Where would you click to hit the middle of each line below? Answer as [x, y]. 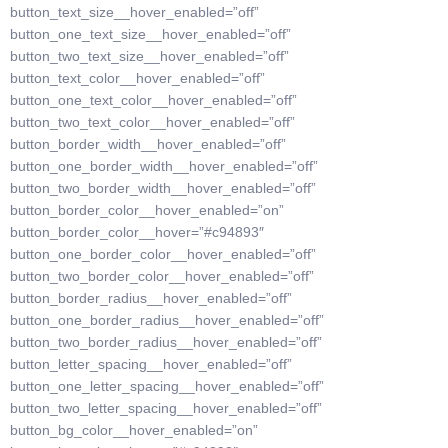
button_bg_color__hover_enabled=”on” [134, 430]
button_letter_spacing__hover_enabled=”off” [151, 364]
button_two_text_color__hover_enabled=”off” [152, 122]
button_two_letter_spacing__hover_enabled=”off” [166, 408]
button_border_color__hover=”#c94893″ [137, 232]
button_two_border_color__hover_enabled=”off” [162, 276]
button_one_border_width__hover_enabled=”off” [164, 166]
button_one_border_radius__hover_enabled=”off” [167, 320]
